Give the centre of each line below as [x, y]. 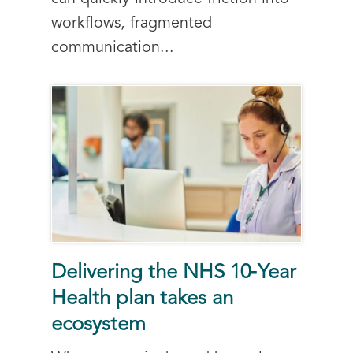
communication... [113, 48]
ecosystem [98, 325]
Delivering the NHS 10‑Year [174, 273]
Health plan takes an [142, 299]
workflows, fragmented [132, 24]
